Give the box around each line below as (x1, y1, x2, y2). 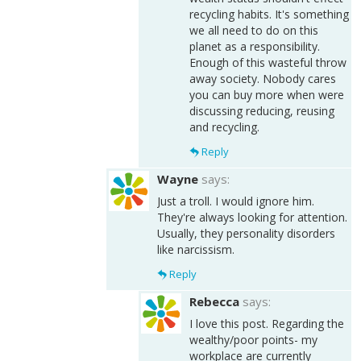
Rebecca (189, 293, 243, 309)
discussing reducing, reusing (189, 102, 334, 118)
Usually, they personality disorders (157, 225, 335, 241)
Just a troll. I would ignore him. (157, 193, 314, 209)
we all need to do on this (189, 22, 318, 38)
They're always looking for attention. (157, 209, 347, 225)
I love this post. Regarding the (189, 315, 344, 331)
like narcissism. (157, 241, 234, 257)
